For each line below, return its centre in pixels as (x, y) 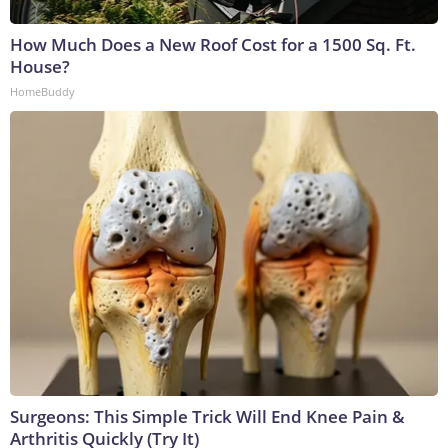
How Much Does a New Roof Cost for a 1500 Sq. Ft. (213, 45)
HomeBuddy (42, 92)
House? (40, 67)
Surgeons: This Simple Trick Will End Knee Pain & (207, 417)
